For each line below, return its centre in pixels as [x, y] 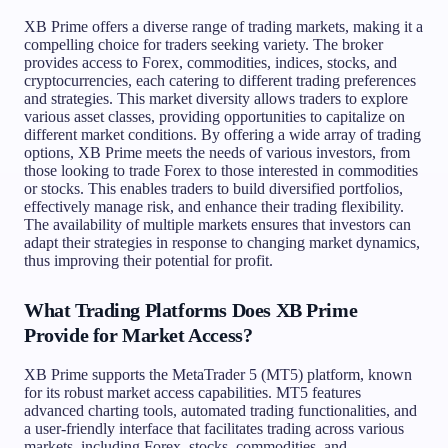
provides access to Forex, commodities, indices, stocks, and [210, 62]
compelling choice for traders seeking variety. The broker [203, 44]
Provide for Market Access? [138, 334]
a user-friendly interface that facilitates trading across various [214, 428]
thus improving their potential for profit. [148, 260]
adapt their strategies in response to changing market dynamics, [222, 242]
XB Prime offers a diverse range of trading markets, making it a [223, 26]
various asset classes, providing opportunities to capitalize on [214, 116]
